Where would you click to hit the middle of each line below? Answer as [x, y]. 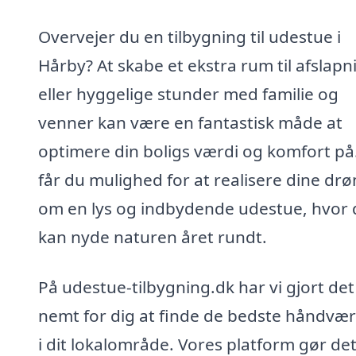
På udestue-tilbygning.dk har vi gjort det [196, 287]
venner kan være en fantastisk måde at [190, 122]
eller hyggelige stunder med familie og [188, 93]
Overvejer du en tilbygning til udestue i [190, 36]
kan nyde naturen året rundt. [153, 236]
